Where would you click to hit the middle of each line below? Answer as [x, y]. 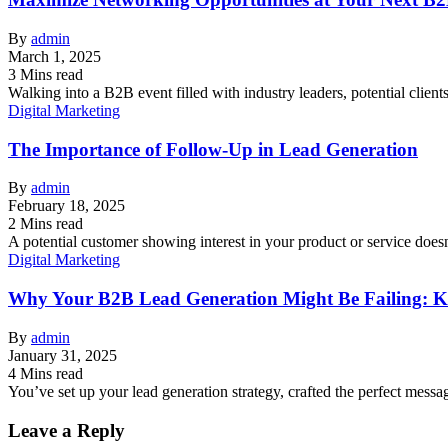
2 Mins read [45, 224]
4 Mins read [45, 373]
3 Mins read [45, 74]
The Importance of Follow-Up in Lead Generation [213, 149]
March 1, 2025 [54, 56]
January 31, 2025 [62, 355]
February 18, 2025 [66, 206]
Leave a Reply [66, 430]
